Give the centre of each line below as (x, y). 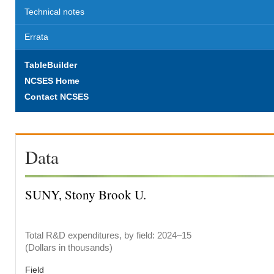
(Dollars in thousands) (69, 248)
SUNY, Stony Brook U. (86, 194)
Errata (36, 37)
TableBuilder (51, 65)
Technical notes (54, 12)
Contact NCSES (57, 97)
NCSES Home (52, 81)
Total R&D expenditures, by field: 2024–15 (108, 235)
